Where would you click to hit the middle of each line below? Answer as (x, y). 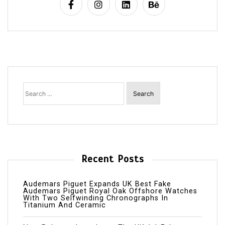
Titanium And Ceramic (65, 205)
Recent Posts (113, 159)
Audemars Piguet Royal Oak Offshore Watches (110, 191)
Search (36, 85)
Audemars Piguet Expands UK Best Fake (97, 184)
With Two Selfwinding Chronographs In (96, 198)
